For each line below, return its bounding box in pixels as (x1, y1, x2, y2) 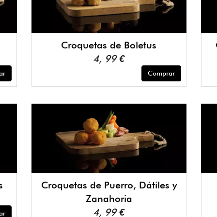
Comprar (148, 69, 175, 77)
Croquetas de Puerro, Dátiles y (41, 179, 177, 191)
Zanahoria (85, 192, 132, 204)
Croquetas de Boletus (61, 39, 157, 51)
